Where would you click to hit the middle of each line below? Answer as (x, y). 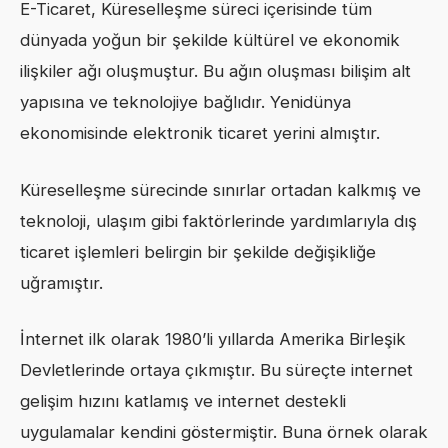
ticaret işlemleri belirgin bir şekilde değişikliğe (198, 251)
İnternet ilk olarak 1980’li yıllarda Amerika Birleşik (213, 338)
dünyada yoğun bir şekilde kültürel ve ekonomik (210, 40)
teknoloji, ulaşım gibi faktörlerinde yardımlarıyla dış (218, 220)
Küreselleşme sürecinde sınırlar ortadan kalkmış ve (220, 189)
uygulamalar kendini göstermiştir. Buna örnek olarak (224, 431)
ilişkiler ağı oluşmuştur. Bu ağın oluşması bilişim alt (215, 71)
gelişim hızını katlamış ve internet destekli (183, 400)
